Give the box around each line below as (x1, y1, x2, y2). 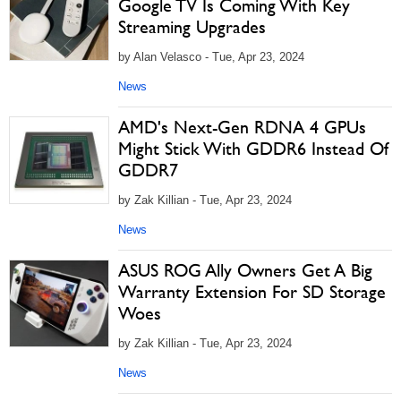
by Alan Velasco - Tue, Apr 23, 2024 (118, 49, 304, 64)
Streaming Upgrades (118, 15, 266, 38)
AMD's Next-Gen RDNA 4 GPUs (118, 115, 366, 138)
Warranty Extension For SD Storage (118, 280, 386, 303)
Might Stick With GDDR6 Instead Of (118, 137, 388, 159)
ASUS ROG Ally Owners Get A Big (118, 259, 372, 281)
